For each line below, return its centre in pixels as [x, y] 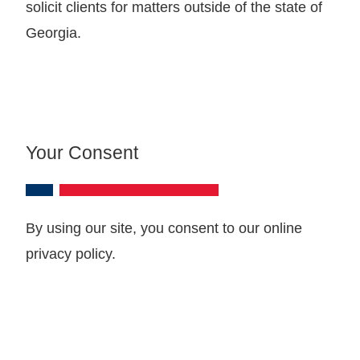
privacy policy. [71, 254]
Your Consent [82, 152]
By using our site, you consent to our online [164, 228]
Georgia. [53, 33]
